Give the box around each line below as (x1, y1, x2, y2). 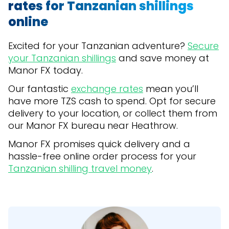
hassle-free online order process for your (8, 150, 196, 163)
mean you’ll (143, 82, 198, 96)
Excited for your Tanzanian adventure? (8, 39, 188, 53)
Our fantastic (8, 82, 71, 96)
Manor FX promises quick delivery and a (8, 138, 190, 151)
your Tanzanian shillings (8, 52, 116, 65)
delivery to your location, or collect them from (8, 107, 217, 120)
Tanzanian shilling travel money (8, 162, 152, 175)
